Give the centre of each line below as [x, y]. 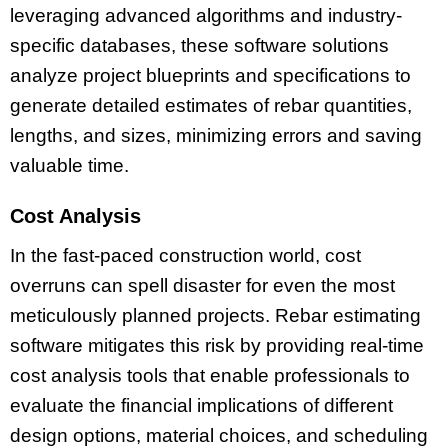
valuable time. [69, 165]
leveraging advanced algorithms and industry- [206, 15]
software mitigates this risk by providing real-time [217, 345]
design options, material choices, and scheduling [219, 435]
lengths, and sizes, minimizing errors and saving [216, 135]
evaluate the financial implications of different [201, 405]
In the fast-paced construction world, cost [185, 255]
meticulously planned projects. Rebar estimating [215, 315]
